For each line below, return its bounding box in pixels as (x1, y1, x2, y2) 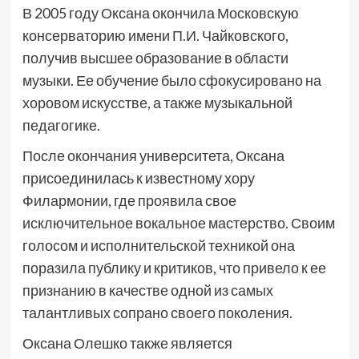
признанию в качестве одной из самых (22, 281, 273, 299)
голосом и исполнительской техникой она (22, 236, 295, 254)
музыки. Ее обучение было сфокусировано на (22, 71, 321, 89)
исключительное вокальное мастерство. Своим (22, 214, 335, 232)
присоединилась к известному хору (22, 169, 255, 187)
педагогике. (22, 116, 100, 134)
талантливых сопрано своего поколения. (22, 304, 292, 321)
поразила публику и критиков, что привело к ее (22, 259, 326, 276)
